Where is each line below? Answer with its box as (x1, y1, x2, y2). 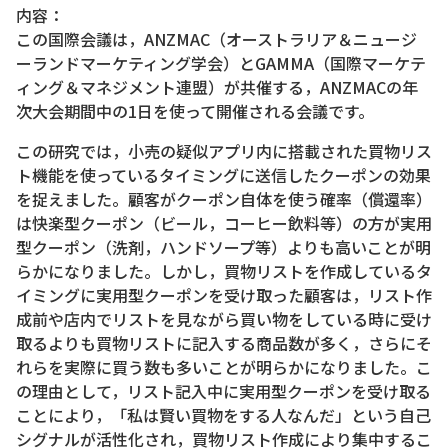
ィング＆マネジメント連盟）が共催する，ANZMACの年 (16, 75, 418, 100)
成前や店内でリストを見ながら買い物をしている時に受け (16, 307, 432, 332)
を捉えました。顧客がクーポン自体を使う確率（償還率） (16, 187, 432, 212)
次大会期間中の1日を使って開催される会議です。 (16, 99, 374, 124)
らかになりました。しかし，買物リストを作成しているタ (16, 259, 432, 284)
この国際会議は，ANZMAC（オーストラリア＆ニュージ (16, 27, 417, 52)
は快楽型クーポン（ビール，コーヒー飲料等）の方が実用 (16, 211, 432, 236)
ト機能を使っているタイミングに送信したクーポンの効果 (16, 163, 431, 188)
